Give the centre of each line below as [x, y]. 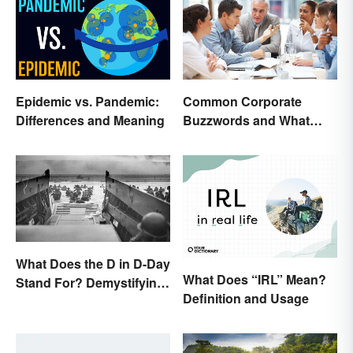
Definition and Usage [246, 299]
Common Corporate [242, 101]
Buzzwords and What [246, 120]
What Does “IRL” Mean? [255, 280]
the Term [42, 301]
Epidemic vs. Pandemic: [87, 101]
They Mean [216, 139]
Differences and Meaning [90, 120]
